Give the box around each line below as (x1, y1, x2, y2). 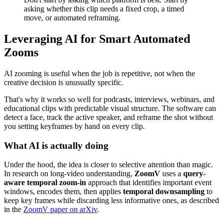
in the (4, 205, 23, 214)
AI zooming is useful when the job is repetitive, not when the (4, 69, 195, 78)
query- (183, 169, 206, 178)
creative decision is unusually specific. (4, 78, 123, 87)
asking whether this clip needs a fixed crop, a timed (24, 4, 184, 13)
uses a (160, 169, 183, 178)
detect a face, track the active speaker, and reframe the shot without (4, 112, 213, 121)
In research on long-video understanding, (4, 169, 134, 178)
